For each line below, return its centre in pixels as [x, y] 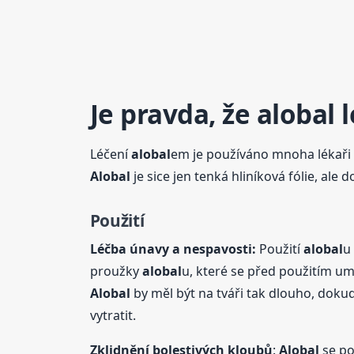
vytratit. [113, 316]
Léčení [110, 154]
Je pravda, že [173, 115]
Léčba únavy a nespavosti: [173, 249]
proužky [116, 271]
